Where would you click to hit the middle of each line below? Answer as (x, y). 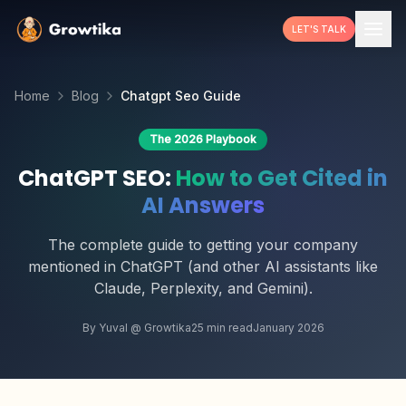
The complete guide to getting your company (203, 245)
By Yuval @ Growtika (136, 328)
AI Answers (203, 205)
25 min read (222, 328)
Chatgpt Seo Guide (181, 96)
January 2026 (288, 328)
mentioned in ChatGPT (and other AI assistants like (203, 266)
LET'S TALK (319, 29)
